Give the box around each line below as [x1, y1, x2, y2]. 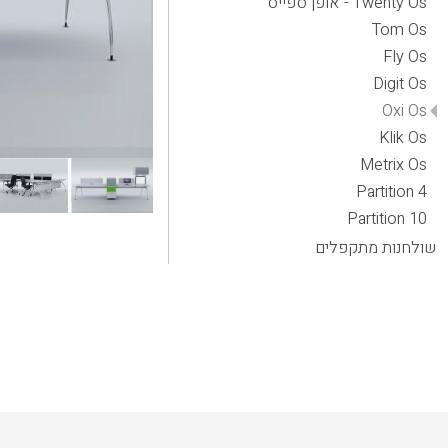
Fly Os [383, 45, 428, 69]
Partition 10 [347, 207, 428, 231]
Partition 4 [356, 180, 428, 204]
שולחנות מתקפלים [315, 236, 436, 260]
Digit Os [373, 72, 428, 96]
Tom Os [372, 18, 428, 42]
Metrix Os [360, 153, 428, 177]
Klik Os [379, 126, 428, 150]
